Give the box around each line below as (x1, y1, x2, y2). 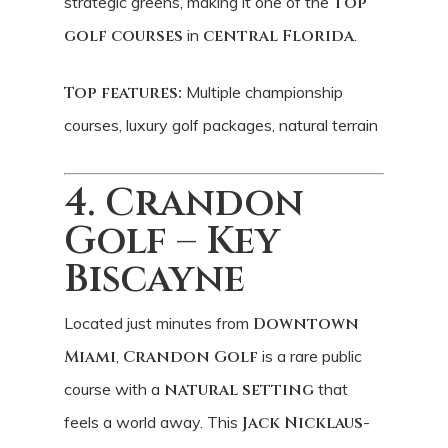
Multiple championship (182, 81, 343, 102)
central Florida (203, 24, 354, 47)
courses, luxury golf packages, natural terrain (64, 114, 378, 135)
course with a (64, 378, 164, 399)
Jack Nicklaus (242, 411, 363, 434)
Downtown (253, 312, 359, 335)
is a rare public (258, 345, 362, 366)
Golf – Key (64, 215, 280, 267)
